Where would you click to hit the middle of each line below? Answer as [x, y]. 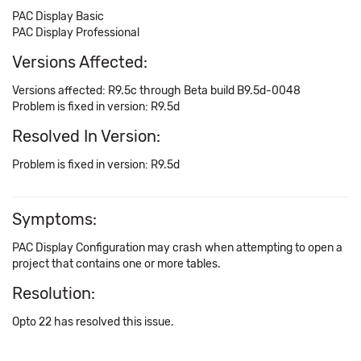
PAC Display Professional [76, 33]
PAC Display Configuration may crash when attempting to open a [177, 248]
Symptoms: [54, 219]
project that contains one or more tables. [116, 264]
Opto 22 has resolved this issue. [93, 322]
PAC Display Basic [58, 17]
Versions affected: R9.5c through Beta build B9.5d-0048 [156, 91]
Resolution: [54, 293]
